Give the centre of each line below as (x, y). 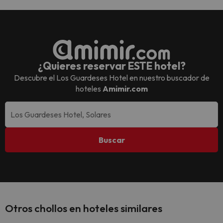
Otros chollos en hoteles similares (84, 208)
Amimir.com (125, 89)
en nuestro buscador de (168, 78)
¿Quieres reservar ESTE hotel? (111, 66)
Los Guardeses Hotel (92, 78)
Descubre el (35, 78)
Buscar (111, 140)
